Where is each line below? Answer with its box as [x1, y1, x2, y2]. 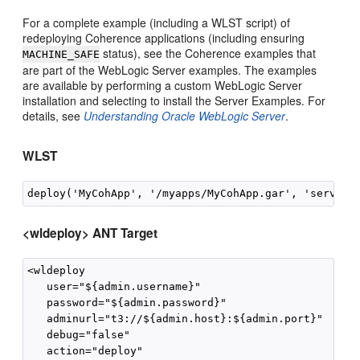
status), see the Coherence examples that [100, 45, 317, 61]
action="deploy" [27, 345, 144, 357]
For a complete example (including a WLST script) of [22, 14, 291, 31]
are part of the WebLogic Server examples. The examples [22, 62, 317, 78]
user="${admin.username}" [27, 280, 202, 292]
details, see [22, 108, 84, 124]
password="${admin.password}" [27, 297, 227, 309]
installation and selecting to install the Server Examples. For [22, 92, 326, 108]
